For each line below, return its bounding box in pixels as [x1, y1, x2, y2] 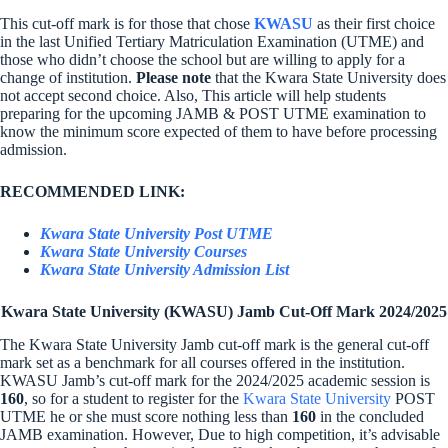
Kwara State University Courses [40, 243, 247, 260]
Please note [136, 69, 211, 86]
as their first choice [313, 15, 435, 32]
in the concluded [316, 407, 424, 425]
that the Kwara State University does [211, 69, 446, 86]
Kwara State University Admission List [40, 261, 289, 278]
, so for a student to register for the [24, 389, 243, 407]
